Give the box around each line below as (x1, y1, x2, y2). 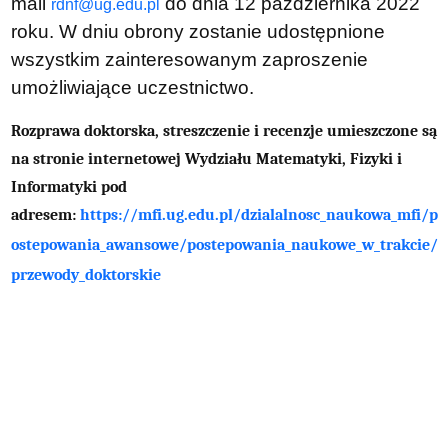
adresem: (10, 205, 80, 224)
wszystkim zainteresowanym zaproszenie (10, 48, 368, 70)
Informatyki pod (10, 177, 127, 196)
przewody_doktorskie (10, 265, 161, 284)
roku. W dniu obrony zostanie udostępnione (10, 20, 385, 42)
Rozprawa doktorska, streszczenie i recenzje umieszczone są (10, 121, 437, 140)
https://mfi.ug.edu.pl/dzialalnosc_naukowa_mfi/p (79, 205, 438, 224)
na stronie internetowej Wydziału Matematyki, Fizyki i (10, 149, 402, 168)
